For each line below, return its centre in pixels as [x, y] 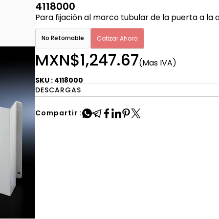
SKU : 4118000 [59, 80]
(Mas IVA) [158, 63]
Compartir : [59, 113]
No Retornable [63, 38]
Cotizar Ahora [118, 38]
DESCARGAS [58, 90]
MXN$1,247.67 [87, 60]
